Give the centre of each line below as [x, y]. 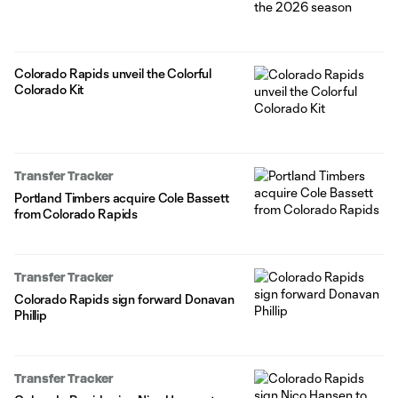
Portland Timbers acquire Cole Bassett [122, 197]
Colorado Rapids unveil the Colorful [113, 73]
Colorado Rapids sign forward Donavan [124, 298]
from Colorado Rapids [76, 213]
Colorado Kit [49, 89]
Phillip [31, 314]
